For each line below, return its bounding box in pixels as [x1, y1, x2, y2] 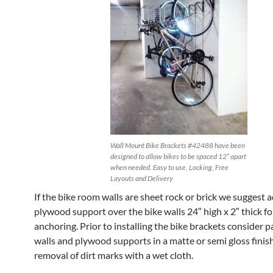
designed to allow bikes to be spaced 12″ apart [110, 152, 246, 161]
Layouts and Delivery [110, 174, 173, 183]
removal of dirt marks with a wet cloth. [34, 249, 193, 261]
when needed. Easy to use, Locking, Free [110, 163, 229, 172]
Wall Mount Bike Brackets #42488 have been [110, 141, 245, 150]
